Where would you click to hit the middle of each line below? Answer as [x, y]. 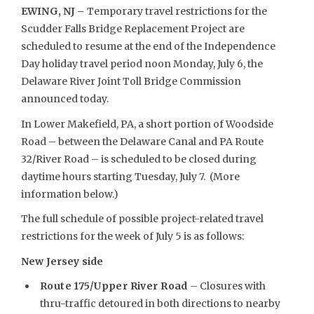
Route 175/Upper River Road [114, 286]
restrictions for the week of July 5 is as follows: [132, 236]
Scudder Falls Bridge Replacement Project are [133, 29]
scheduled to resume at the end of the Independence [148, 46]
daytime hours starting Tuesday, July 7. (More [130, 176]
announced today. [65, 99]
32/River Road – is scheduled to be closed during [139, 159]
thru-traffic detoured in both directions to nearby [160, 303]
